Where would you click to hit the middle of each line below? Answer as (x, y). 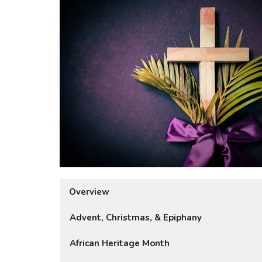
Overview (89, 192)
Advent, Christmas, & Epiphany (136, 218)
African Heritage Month (120, 244)
